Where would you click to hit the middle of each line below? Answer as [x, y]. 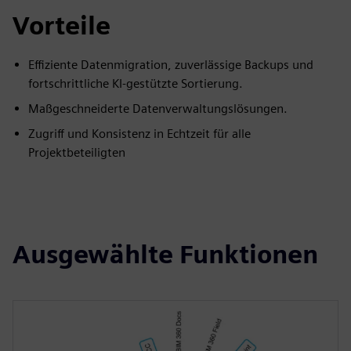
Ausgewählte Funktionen [165, 254]
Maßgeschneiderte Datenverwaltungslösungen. [158, 108]
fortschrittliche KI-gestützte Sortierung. [136, 83]
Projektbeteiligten [77, 152]
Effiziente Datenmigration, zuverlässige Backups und [171, 64]
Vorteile [62, 25]
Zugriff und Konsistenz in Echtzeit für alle [139, 133]
